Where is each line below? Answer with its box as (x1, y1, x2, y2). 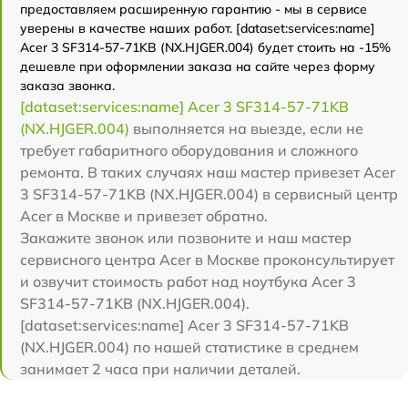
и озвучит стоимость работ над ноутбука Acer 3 (20, 272, 356, 291)
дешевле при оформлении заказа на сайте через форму (20, 58, 375, 76)
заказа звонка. (20, 77, 115, 95)
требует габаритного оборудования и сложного (20, 141, 358, 160)
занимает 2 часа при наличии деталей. (20, 360, 301, 379)
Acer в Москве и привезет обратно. (20, 207, 268, 226)
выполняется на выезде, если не (129, 119, 363, 138)
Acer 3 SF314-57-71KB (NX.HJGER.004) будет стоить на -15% (20, 39, 391, 56)
